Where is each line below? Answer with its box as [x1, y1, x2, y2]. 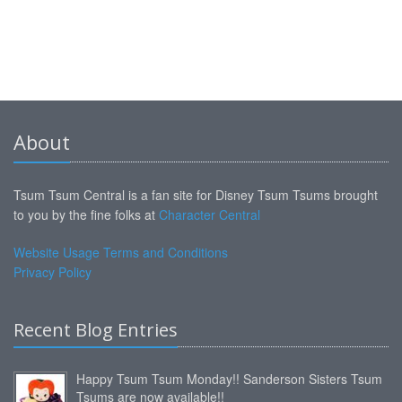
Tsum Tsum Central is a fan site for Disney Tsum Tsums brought [13, 185, 378, 204]
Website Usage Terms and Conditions [13, 242, 228, 261]
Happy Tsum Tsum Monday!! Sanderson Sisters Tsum [76, 369, 382, 388]
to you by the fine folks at [13, 205, 159, 223]
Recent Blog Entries [13, 317, 178, 342]
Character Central [159, 205, 260, 223]
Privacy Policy [13, 262, 92, 281]
